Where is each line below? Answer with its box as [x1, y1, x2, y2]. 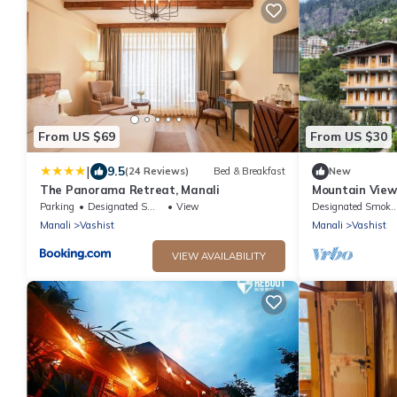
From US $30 [310, 128, 387, 145]
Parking [40, 199, 74, 213]
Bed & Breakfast [214, 165, 285, 178]
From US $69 [38, 128, 115, 145]
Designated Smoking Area [88, 199, 147, 213]
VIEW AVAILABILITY [172, 249, 266, 262]
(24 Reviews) [125, 165, 189, 178]
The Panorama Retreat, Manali [40, 182, 220, 197]
